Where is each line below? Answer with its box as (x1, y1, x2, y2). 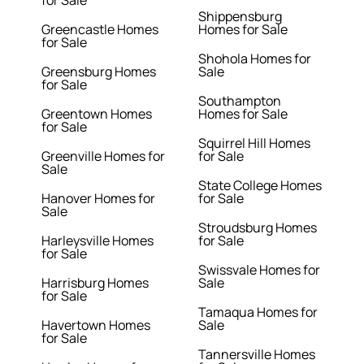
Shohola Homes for (198, 50, 311, 68)
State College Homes (198, 176, 322, 195)
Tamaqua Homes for (198, 303, 318, 322)
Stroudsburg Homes (198, 219, 317, 237)
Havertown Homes (41, 316, 151, 335)
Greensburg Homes (41, 63, 157, 81)
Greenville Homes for (41, 147, 166, 166)
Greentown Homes (41, 105, 153, 123)
